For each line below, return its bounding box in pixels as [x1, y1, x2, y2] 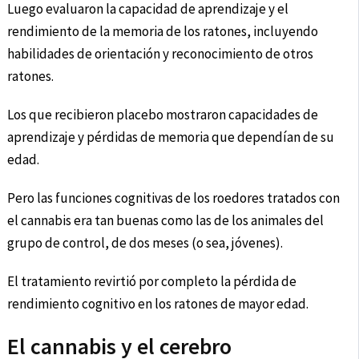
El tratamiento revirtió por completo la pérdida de [6, 272, 296, 291]
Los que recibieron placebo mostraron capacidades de [6, 106, 318, 124]
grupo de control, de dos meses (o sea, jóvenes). [6, 234, 283, 252]
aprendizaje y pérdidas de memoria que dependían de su [6, 128, 334, 147]
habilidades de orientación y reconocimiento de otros [6, 45, 313, 63]
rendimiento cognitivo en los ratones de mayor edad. [6, 295, 309, 313]
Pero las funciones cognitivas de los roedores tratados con [6, 189, 340, 208]
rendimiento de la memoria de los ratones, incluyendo [6, 22, 318, 41]
